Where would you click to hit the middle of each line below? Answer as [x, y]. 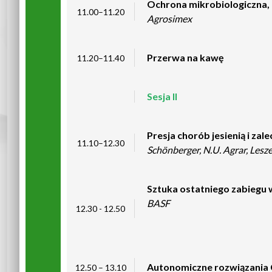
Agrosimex [169, 19]
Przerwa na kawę [186, 57]
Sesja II [164, 96]
